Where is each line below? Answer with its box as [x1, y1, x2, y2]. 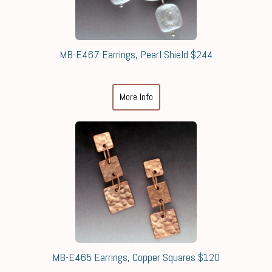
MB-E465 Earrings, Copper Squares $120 [52, 250, 220, 264]
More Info [119, 90, 153, 103]
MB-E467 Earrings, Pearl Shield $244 [59, 47, 212, 61]
